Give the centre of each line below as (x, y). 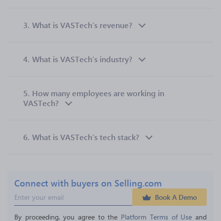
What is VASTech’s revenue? (82, 25)
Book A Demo (176, 197)
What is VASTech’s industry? (82, 59)
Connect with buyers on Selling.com (88, 183)
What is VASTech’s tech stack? (86, 137)
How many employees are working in (98, 93)
